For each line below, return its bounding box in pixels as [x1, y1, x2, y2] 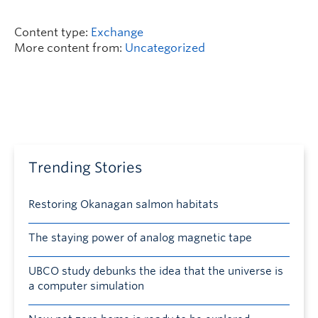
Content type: [14, 26, 91, 39]
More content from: [14, 41, 125, 55]
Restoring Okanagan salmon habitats [28, 198, 219, 211]
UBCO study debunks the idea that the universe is [28, 265, 283, 278]
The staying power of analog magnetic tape [28, 231, 252, 244]
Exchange [91, 26, 143, 39]
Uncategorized [125, 41, 205, 55]
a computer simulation [28, 280, 144, 292]
